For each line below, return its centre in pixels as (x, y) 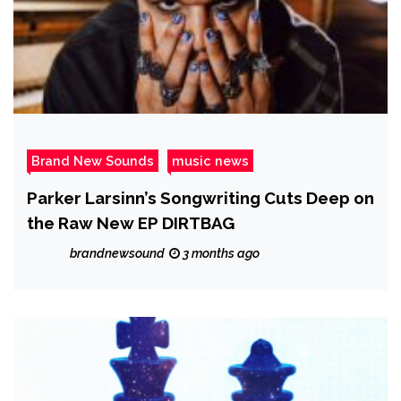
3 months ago (220, 254)
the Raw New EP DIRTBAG (131, 223)
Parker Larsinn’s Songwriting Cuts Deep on (200, 198)
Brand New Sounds (93, 161)
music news (210, 161)
